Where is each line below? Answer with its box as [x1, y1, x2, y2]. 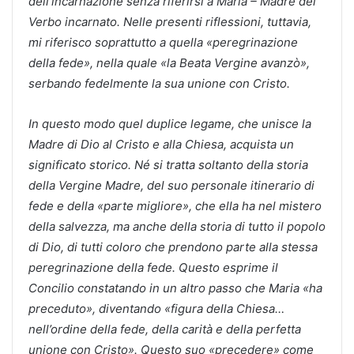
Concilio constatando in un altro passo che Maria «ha [28, 280, 322, 296]
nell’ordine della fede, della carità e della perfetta [28, 321, 301, 337]
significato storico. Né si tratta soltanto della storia [28, 156, 308, 172]
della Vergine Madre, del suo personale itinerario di [28, 177, 314, 193]
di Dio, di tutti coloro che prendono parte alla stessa [28, 239, 318, 254]
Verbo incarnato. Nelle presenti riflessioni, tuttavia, [28, 13, 311, 29]
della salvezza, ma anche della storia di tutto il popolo [28, 218, 326, 234]
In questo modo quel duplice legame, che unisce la [28, 115, 311, 131]
